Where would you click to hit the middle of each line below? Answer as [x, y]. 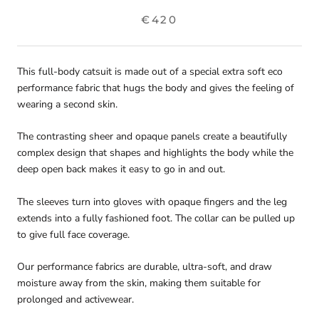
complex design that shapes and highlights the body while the [155, 153]
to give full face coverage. [73, 234]
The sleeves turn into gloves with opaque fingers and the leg [152, 202]
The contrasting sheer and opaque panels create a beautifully [152, 137]
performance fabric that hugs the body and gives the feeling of [156, 88]
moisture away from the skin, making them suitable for [139, 283]
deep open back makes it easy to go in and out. [122, 169]
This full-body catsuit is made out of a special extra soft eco [150, 71]
